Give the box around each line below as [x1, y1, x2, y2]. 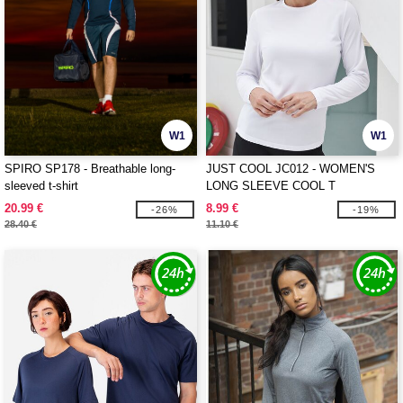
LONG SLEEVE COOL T [206, 179, 336, 193]
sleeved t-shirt [4, 179, 78, 193]
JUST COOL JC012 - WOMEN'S [206, 162, 375, 175]
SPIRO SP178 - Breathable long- [4, 162, 175, 175]
